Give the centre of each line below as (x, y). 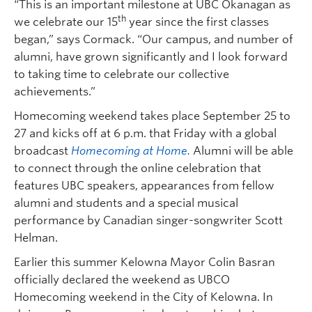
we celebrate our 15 (66, 22)
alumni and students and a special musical (126, 203)
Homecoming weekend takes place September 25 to (152, 116)
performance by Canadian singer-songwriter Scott (148, 220)
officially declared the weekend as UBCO (122, 279)
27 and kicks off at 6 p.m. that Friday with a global (145, 133)
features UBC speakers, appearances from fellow (144, 185)
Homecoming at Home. (131, 150)
